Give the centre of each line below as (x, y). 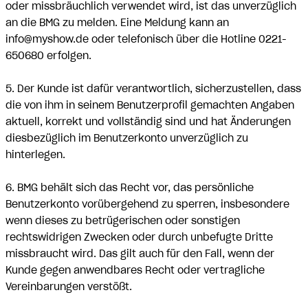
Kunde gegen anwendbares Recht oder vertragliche (135, 270)
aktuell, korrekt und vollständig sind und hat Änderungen (148, 122)
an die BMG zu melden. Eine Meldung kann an (117, 23)
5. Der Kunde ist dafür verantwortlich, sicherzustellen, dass (153, 89)
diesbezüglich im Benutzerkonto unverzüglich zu (127, 138)
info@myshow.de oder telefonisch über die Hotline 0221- (146, 39)
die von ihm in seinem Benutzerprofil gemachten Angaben (150, 105)
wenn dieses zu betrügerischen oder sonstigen (123, 221)
